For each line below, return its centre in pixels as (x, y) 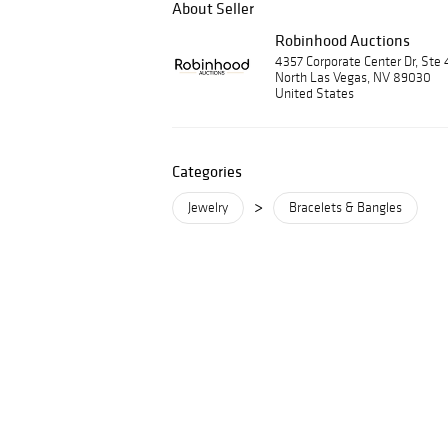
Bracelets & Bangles (345, 207)
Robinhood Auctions (342, 40)
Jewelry (208, 207)
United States (314, 93)
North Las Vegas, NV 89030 (353, 77)
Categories (207, 171)
